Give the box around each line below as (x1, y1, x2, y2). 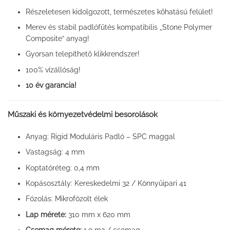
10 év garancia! (25, 81, 79, 90)
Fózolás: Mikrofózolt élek (25, 195, 108, 203)
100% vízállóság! (25, 65, 81, 74)
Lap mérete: (25, 210, 66, 219)
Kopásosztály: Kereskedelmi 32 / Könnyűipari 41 (25, 179, 186, 188)
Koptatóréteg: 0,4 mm (25, 163, 100, 172)
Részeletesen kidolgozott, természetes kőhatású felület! (25, 7, 213, 16)
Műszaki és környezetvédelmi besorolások (8, 110, 158, 120)
